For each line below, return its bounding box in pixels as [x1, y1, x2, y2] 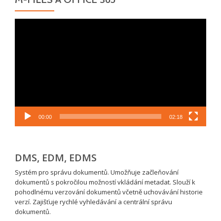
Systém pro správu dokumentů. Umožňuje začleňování [15, 167, 179, 177]
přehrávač [14, 28, 45, 37]
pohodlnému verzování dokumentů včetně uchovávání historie [15, 187, 203, 196]
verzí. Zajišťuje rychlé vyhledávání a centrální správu [15, 197, 172, 206]
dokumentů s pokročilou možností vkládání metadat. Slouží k [15, 177, 195, 186]
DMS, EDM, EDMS [15, 150, 97, 164]
